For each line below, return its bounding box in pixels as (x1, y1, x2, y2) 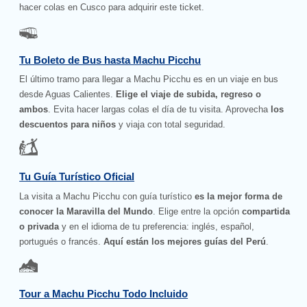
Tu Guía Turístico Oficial (19, 171, 135, 183)
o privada (19, 221, 60, 232)
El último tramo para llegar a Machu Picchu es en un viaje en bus (19, 74, 279, 85)
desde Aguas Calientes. (19, 89, 116, 100)
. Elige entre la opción (153, 206, 243, 217)
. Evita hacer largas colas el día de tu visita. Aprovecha (48, 104, 271, 115)
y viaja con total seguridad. (116, 119, 226, 130)
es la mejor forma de (192, 191, 283, 201)
